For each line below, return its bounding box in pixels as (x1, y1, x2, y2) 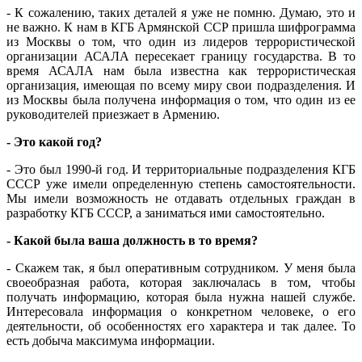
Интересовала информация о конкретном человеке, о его (6, 305, 356, 319)
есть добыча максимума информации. (6, 334, 215, 348)
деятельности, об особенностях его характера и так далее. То (6, 319, 356, 334)
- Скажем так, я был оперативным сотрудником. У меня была (6, 261, 356, 276)
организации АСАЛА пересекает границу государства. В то (6, 49, 356, 64)
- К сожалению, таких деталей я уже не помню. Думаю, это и (6, 6, 356, 20)
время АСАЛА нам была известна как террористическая (6, 64, 356, 78)
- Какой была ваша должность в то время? (6, 234, 258, 248)
